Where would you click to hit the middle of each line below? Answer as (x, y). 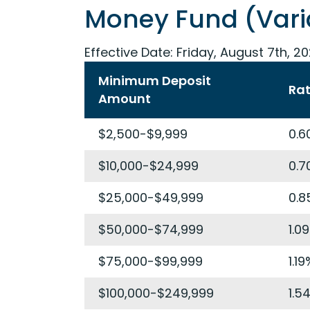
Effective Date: (129, 52)
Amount (125, 99)
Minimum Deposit (155, 81)
